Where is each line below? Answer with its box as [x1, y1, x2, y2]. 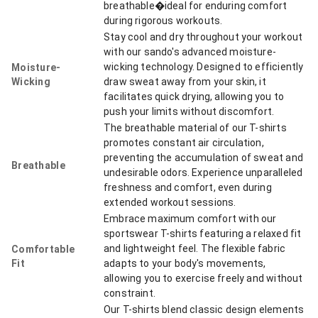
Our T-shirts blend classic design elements [104, 304, 305, 316]
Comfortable [11, 243, 75, 256]
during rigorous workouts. [104, 15, 223, 27]
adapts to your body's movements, [104, 258, 266, 270]
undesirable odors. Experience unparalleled [104, 167, 303, 179]
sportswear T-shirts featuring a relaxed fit [104, 228, 302, 240]
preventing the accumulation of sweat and [104, 152, 303, 164]
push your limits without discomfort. [104, 106, 275, 118]
